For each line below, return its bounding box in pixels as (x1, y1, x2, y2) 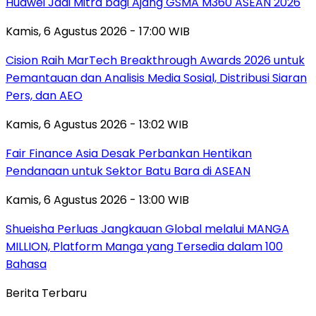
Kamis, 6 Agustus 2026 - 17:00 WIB (6, 23, 190, 40)
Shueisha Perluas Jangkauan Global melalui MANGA (6, 221, 289, 238)
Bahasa (6, 256, 47, 273)
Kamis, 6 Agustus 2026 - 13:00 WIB (6, 192, 189, 209)
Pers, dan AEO (6, 87, 83, 104)
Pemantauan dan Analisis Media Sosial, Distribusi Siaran (6, 70, 307, 87)
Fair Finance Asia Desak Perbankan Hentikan (6, 145, 252, 162)
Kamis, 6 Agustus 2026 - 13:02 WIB (6, 116, 188, 133)
